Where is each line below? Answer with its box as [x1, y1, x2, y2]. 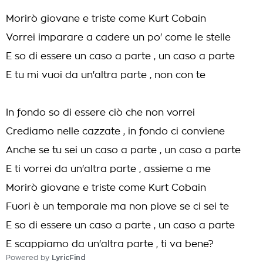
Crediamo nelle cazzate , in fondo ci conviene [6, 127, 225, 136]
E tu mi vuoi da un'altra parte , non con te [6, 70, 205, 80]
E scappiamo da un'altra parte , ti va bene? [6, 240, 214, 249]
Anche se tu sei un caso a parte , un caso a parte [6, 146, 241, 155]
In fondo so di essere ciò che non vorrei [6, 108, 195, 117]
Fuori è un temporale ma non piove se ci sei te [6, 202, 229, 211]
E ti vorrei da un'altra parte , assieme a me [6, 164, 211, 174]
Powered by [6, 254, 52, 261]
